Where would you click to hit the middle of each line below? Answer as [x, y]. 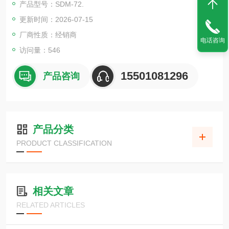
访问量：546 [40, 50]
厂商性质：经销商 [48, 35]
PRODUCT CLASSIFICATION [64, 143]
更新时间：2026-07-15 [56, 19]
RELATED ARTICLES [51, 205]
